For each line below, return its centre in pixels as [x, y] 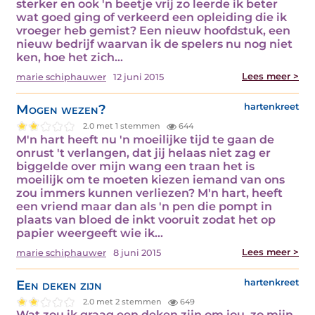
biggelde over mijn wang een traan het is [135, 166]
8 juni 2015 [137, 252]
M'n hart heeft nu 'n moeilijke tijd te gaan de [145, 139]
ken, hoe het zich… [70, 57]
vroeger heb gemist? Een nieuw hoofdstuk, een [153, 30]
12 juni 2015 [139, 77]
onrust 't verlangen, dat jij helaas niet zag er [143, 153]
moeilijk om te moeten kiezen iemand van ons [150, 179]
